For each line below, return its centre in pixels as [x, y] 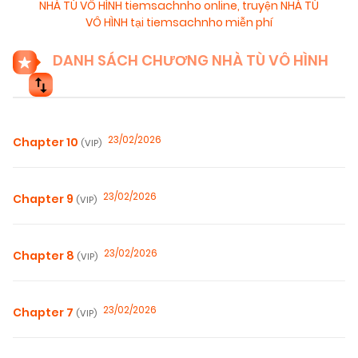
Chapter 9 [44, 199]
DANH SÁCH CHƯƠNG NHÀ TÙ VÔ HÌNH [189, 61]
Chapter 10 [47, 143]
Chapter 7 [44, 313]
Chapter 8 [45, 256]
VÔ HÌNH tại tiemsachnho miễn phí [179, 23]
